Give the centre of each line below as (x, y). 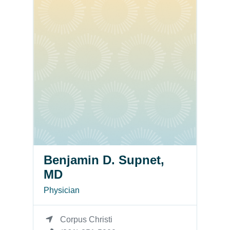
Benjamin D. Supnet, (104, 160)
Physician (62, 190)
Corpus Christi (86, 219)
